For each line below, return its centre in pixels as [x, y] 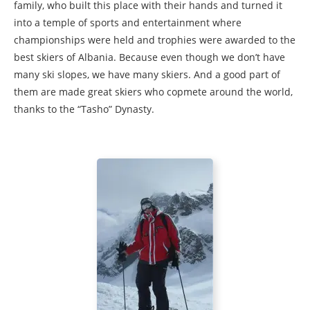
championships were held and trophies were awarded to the [155, 39]
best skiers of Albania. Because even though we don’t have [149, 57]
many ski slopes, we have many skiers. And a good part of [147, 74]
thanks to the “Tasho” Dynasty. [84, 109]
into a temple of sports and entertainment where [128, 22]
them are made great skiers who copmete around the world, [153, 91]
